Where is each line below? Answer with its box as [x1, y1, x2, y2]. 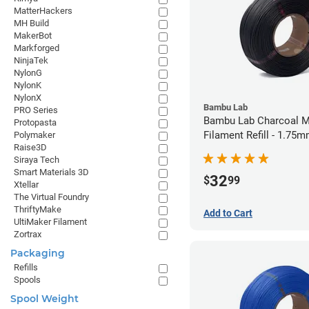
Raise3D [14, 142, 47, 152]
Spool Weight [10, 292, 79, 305]
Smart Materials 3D [14, 167, 89, 177]
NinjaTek [14, 55, 48, 66]
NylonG [14, 68, 42, 78]
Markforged [14, 43, 59, 53]
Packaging [10, 247, 65, 259]
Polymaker [14, 130, 55, 140]
